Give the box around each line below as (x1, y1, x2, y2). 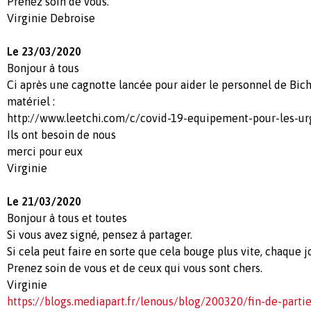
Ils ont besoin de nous (7, 128, 116, 141)
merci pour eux (7, 144, 85, 158)
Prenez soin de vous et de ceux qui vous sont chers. (7, 261, 262, 274)
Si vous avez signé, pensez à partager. (7, 228, 192, 241)
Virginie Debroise (7, 11, 98, 24)
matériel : (7, 94, 55, 108)
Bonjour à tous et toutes (7, 211, 127, 224)
